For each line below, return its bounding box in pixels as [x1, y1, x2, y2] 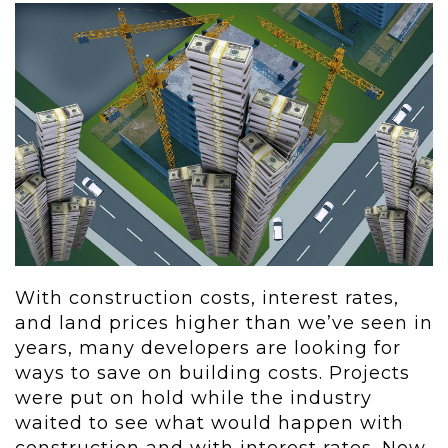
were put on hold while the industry [15, 387, 372, 410]
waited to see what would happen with [15, 412, 404, 435]
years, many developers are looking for [15, 337, 401, 360]
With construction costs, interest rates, [15, 287, 399, 310]
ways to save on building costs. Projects [15, 362, 410, 385]
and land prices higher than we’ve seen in [15, 312, 433, 335]
